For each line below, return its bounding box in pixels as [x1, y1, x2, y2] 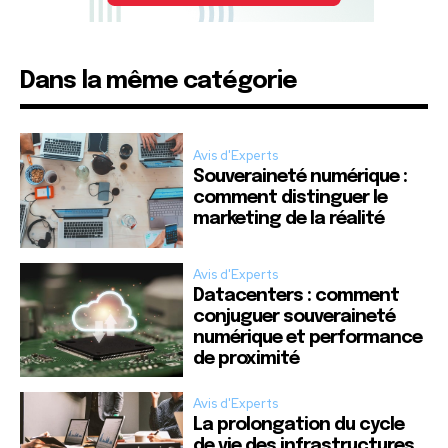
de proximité [193, 349, 300, 368]
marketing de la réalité [193, 210, 385, 229]
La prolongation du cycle [193, 415, 405, 434]
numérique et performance [193, 328, 423, 347]
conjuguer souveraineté [193, 307, 396, 326]
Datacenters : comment [193, 286, 400, 305]
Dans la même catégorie [20, 69, 297, 95]
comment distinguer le [193, 189, 388, 208]
